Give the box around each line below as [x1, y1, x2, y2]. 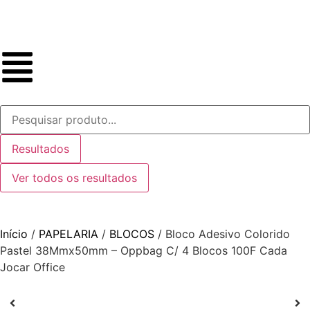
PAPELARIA [39, 227, 98, 241]
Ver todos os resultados [12, 171, 137, 185]
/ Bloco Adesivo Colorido [154, 227, 290, 241]
